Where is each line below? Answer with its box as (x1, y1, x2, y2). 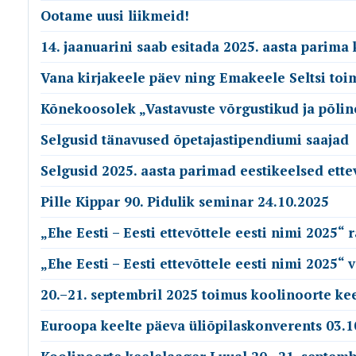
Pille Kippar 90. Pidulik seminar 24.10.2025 (41, 192, 329, 211)
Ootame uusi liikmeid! (41, 6, 189, 25)
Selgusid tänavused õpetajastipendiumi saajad (41, 130, 349, 149)
